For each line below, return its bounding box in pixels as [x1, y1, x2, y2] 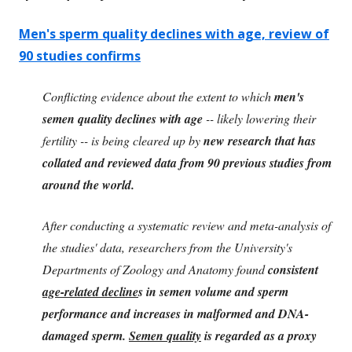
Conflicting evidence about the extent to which [42, 87, 274, 104]
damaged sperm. [42, 326, 129, 344]
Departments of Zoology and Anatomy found [42, 260, 268, 277]
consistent [268, 260, 318, 278]
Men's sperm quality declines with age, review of [19, 24, 329, 42]
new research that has [200, 131, 316, 149]
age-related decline [42, 282, 138, 300]
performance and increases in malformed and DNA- [42, 304, 309, 322]
